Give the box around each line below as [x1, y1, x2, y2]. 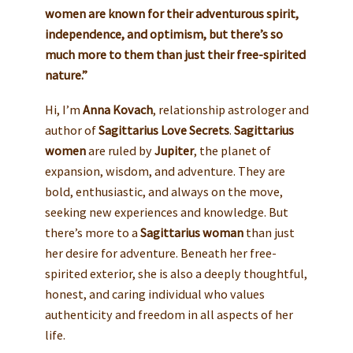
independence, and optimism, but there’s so [44, 26, 283, 42]
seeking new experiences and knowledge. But [44, 203, 288, 220]
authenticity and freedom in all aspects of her [44, 306, 293, 322]
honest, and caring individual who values [44, 285, 265, 302]
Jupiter [154, 142, 194, 158]
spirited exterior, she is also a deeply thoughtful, [44, 265, 307, 281]
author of [44, 121, 98, 138]
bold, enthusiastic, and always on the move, [44, 183, 283, 199]
